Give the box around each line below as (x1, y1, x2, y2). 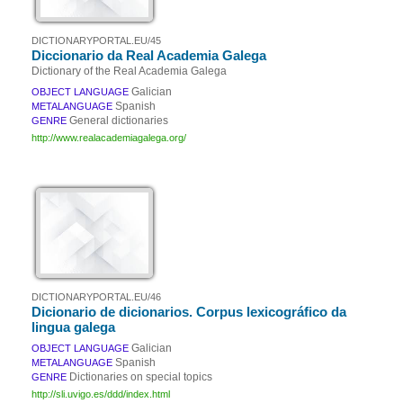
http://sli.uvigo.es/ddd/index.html (31, 389, 170, 399)
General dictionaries (69, 114, 168, 127)
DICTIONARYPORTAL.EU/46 (31, 291, 161, 302)
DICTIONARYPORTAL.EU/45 (31, 35, 161, 46)
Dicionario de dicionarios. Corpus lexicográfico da (31, 304, 346, 319)
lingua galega (31, 319, 115, 335)
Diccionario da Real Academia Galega (31, 48, 266, 63)
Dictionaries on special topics (69, 371, 212, 383)
